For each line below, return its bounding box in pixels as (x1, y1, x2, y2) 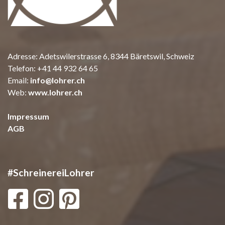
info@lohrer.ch (30, 75, 85, 85)
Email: (8, 75, 30, 85)
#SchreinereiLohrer (8, 166, 94, 178)
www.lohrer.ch (28, 87, 82, 97)
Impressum (8, 111, 49, 121)
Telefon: (8, 63, 37, 73)
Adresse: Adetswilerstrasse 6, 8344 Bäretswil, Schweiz (8, 51, 194, 61)
